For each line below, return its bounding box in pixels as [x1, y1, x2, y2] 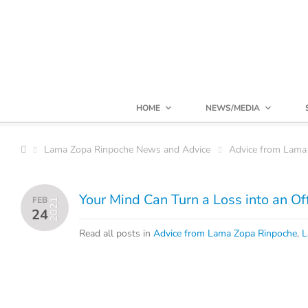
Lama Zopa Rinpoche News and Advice [44, 143, 210, 156]
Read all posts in [79, 227, 153, 240]
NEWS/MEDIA [206, 102, 260, 113]
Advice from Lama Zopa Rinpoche [153, 227, 297, 240]
